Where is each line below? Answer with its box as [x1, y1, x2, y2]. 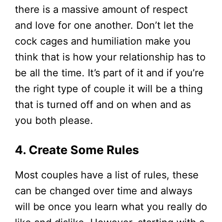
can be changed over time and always [15, 184, 192, 197]
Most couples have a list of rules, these [15, 168, 199, 181]
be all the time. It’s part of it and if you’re [15, 66, 204, 79]
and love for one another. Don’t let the [15, 19, 194, 31]
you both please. [15, 114, 93, 126]
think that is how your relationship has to [15, 51, 206, 63]
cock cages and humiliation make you [15, 35, 191, 47]
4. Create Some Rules [15, 142, 139, 157]
